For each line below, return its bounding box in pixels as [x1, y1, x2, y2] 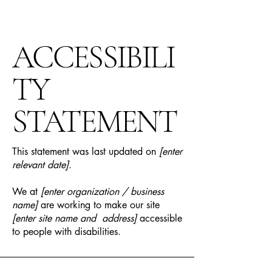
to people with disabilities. [12, 225, 121, 238]
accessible [137, 212, 182, 225]
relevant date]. [12, 158, 72, 171]
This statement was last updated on [12, 145, 159, 158]
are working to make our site [38, 199, 160, 211]
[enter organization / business [41, 185, 164, 198]
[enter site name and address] [12, 212, 137, 225]
